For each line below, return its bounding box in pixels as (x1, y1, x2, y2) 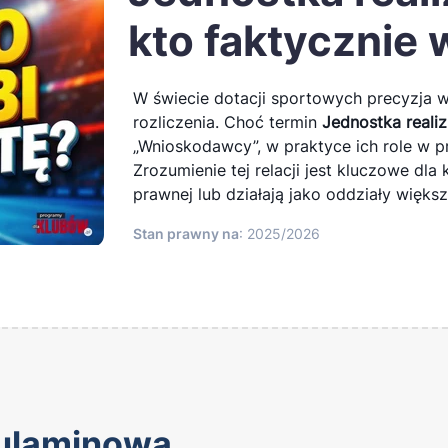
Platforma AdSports (32, 34, 176, 53)
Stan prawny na (133, 225, 239, 242)
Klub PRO (32, 82, 100, 101)
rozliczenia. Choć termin (133, 112, 322, 132)
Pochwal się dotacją (32, 130, 179, 149)
